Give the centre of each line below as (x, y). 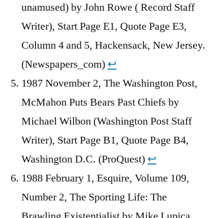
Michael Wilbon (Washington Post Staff (107, 121)
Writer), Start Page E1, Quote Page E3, (104, 26)
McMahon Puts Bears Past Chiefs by (100, 102)
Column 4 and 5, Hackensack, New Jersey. (113, 45)
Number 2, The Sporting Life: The (94, 197)
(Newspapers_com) (64, 64)
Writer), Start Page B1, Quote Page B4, (105, 140)
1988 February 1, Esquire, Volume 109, (105, 178)
